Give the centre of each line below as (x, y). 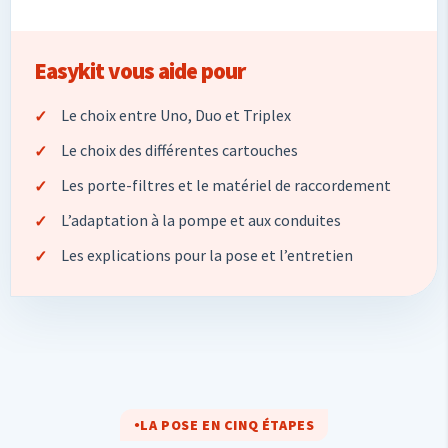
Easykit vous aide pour (139, 70)
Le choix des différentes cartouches (179, 149)
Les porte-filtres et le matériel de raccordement (226, 184)
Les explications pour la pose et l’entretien (207, 254)
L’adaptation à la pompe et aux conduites (201, 219)
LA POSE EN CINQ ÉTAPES (227, 424)
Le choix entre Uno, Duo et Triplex (176, 114)
